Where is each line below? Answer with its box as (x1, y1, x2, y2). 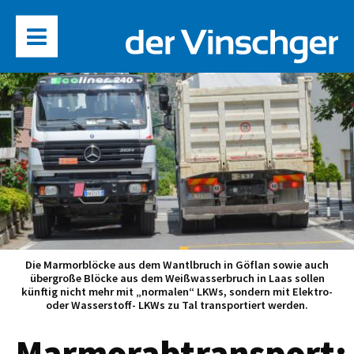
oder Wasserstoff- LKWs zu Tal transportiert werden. (46, 298, 308, 313)
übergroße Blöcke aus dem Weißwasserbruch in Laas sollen (29, 271, 325, 286)
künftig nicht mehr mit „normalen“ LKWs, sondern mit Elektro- (21, 284, 333, 299)
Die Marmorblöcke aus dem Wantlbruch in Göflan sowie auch (25, 258, 329, 273)
